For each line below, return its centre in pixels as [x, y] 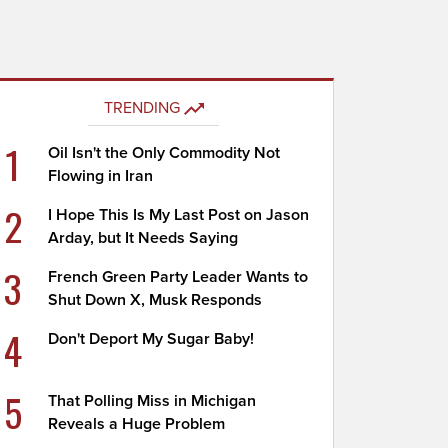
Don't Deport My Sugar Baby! [151, 339]
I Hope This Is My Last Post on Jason [179, 215]
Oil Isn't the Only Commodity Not [164, 153]
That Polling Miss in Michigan [152, 401]
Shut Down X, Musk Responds [155, 300]
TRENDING [141, 108]
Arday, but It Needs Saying [143, 238]
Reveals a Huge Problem [137, 424]
